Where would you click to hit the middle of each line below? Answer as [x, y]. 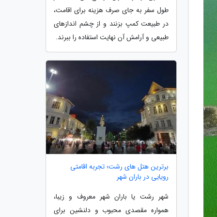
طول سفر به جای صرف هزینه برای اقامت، [111, 10]
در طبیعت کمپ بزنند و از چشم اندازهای [111, 23]
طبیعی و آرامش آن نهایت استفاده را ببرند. [112, 37]
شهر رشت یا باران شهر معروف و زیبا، [111, 197]
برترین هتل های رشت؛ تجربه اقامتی [119, 167]
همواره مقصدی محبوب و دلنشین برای [111, 210]
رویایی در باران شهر [143, 177]
